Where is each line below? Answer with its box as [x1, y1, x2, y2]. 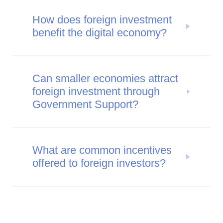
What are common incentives [32, 143, 172, 156]
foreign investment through [32, 85, 160, 98]
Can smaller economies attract [32, 72, 178, 85]
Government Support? [32, 98, 138, 111]
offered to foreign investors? [32, 156, 166, 169]
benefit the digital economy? [32, 26, 167, 39]
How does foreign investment [32, 13, 172, 26]
